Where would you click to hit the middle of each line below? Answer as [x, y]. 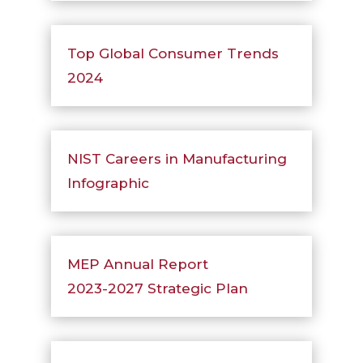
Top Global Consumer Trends [173, 53]
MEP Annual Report [137, 264]
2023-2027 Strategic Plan [157, 288]
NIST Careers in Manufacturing [177, 159]
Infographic [108, 183]
